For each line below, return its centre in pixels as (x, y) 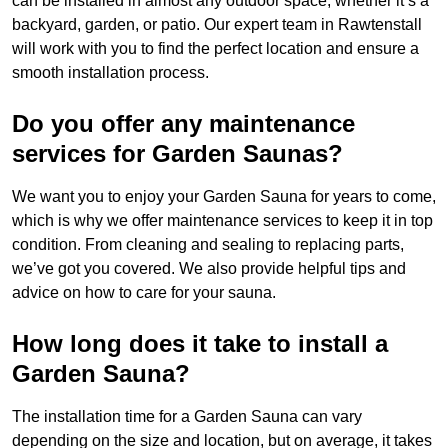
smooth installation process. (110, 73)
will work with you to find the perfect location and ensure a (215, 49)
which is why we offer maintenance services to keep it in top (222, 221)
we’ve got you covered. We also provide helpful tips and (209, 269)
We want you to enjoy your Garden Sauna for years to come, (224, 197)
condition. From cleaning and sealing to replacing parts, (208, 245)
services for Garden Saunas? (177, 154)
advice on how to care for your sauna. (144, 293)
